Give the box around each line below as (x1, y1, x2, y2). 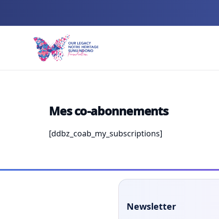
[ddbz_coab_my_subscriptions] (49, 128, 162, 139)
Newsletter (127, 200, 176, 213)
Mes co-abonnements (49, 103, 169, 119)
